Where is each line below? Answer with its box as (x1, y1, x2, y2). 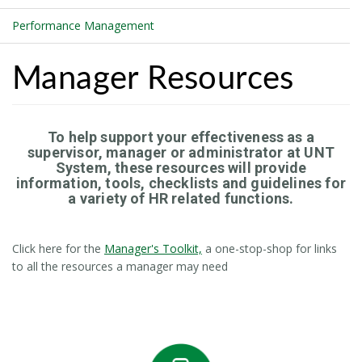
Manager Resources (12, 62, 294, 95)
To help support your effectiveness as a (47, 128, 315, 145)
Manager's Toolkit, (104, 240, 202, 256)
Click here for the (12, 240, 104, 256)
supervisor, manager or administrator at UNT (27, 143, 335, 161)
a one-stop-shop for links (202, 240, 337, 256)
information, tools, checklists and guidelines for (16, 174, 346, 192)
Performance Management (12, 18, 154, 33)
